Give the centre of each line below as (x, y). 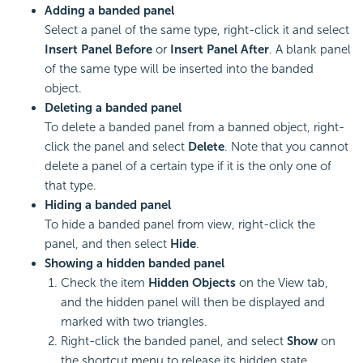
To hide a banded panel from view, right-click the (180, 225)
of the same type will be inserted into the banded (179, 69)
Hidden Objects (192, 283)
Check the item (105, 283)
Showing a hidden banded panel (135, 264)
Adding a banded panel (109, 11)
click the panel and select (116, 147)
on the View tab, (282, 283)
